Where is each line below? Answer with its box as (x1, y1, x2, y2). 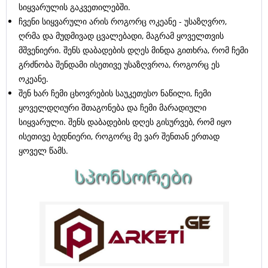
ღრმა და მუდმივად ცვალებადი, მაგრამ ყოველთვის (19, 30, 224, 42)
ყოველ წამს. (19, 145, 68, 157)
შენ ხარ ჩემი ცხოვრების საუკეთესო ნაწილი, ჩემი (19, 87, 211, 99)
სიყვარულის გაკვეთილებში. (19, 1, 130, 13)
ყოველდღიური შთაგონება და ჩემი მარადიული (19, 102, 206, 114)
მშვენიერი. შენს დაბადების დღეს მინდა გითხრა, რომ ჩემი (19, 44, 248, 56)
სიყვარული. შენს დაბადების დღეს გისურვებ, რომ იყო (19, 116, 232, 128)
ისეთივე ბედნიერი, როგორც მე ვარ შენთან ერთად (19, 130, 220, 142)
